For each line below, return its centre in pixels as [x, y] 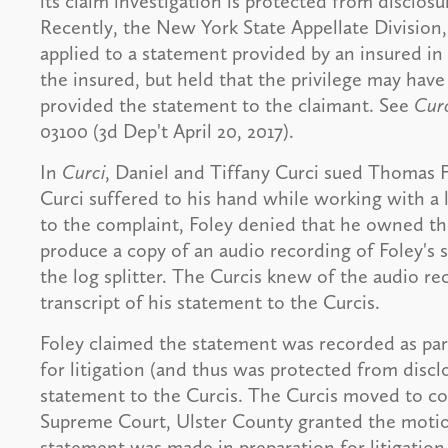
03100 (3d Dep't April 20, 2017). [166, 131]
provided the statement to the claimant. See [226, 105]
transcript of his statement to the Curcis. [209, 302]
